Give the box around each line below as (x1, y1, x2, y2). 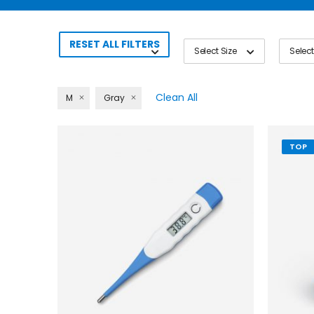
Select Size (194, 45, 237, 57)
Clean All (156, 90, 198, 104)
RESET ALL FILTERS (69, 37, 160, 52)
